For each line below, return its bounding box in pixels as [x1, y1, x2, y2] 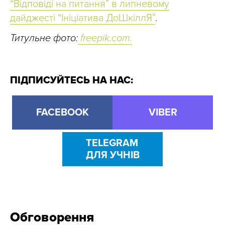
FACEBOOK [36, 106, 89, 119]
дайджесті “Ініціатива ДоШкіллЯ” [10, 12, 155, 25]
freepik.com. [78, 32, 132, 45]
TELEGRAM [85, 137, 138, 150]
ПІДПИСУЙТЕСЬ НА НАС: [10, 74, 133, 87]
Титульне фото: [10, 32, 78, 45]
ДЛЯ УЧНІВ [85, 149, 140, 162]
